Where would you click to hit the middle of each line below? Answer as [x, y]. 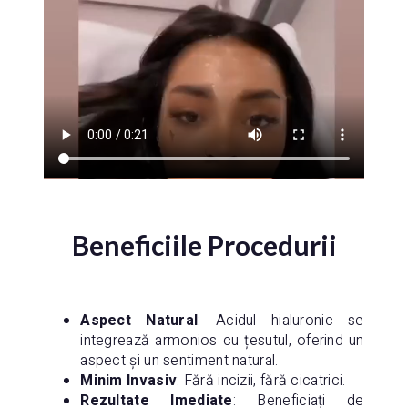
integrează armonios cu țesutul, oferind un [222, 340]
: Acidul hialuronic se [281, 320]
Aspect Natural [139, 320]
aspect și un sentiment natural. [179, 360]
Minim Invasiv [129, 380]
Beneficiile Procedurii [204, 245]
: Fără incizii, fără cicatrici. [261, 380]
